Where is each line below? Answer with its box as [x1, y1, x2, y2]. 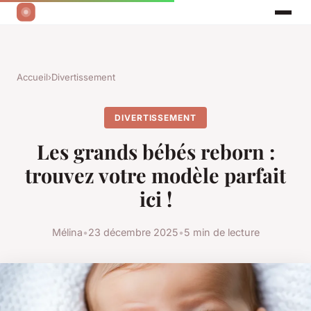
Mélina [51, 226, 83, 238]
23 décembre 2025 [87, 226, 178, 238]
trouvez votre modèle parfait [25, 162, 286, 189]
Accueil [17, 72, 48, 83]
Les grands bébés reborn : [36, 138, 275, 165]
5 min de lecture [183, 226, 260, 238]
